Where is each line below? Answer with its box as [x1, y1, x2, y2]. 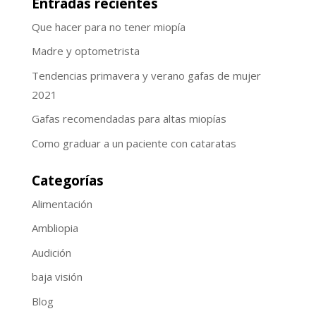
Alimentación [31, 196, 92, 211]
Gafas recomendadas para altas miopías [31, 111, 226, 126]
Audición [31, 245, 71, 260]
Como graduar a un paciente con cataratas [31, 135, 236, 150]
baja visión [31, 269, 83, 284]
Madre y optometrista [31, 44, 140, 59]
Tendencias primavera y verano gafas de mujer [31, 68, 261, 83]
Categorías [31, 171, 104, 190]
